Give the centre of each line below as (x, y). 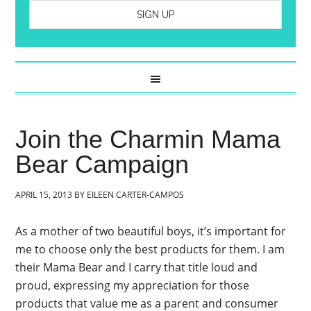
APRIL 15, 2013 (44, 195)
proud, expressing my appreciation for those (133, 285)
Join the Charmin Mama (148, 139)
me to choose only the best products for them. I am (150, 249)
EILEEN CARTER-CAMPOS (136, 195)
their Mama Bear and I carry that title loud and (137, 267)
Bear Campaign (102, 164)
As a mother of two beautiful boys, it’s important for (151, 231)
